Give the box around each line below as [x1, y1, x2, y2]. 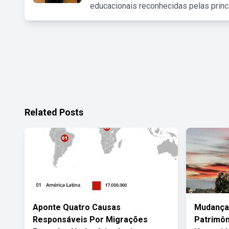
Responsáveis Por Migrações [33, 215, 148, 224]
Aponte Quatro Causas [33, 202, 121, 212]
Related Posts [25, 107, 83, 118]
